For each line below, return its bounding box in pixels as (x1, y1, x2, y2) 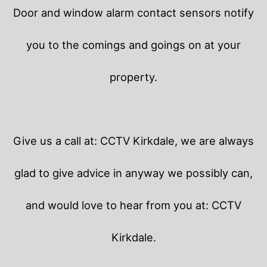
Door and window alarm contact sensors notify (13, 5, 254, 19)
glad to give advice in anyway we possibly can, (14, 166, 253, 179)
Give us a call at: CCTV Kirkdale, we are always (13, 133, 254, 147)
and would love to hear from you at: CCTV (26, 198, 241, 212)
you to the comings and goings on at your (26, 38, 241, 51)
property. (110, 70, 157, 83)
